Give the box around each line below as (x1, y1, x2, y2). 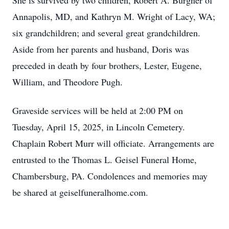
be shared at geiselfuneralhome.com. (12, 186, 148, 198)
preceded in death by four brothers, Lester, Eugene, (12, 59, 202, 72)
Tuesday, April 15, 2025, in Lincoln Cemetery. (12, 121, 185, 133)
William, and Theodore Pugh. (12, 76, 123, 88)
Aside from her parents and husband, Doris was (12, 43, 189, 55)
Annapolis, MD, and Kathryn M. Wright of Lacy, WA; (12, 10, 215, 22)
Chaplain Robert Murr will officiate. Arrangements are (12, 137, 214, 149)
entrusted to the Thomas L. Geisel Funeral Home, (12, 153, 197, 166)
